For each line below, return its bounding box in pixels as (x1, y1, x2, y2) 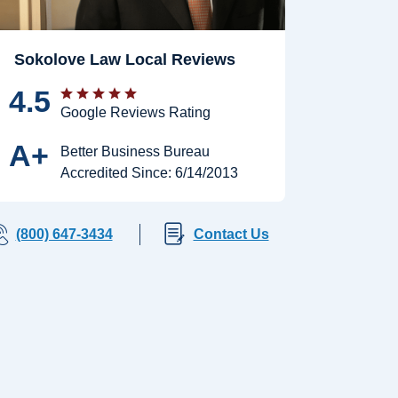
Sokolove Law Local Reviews (13, 50, 235, 68)
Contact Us (193, 226, 269, 242)
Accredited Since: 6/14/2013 (60, 164, 238, 180)
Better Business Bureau (60, 143, 210, 159)
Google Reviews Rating (60, 104, 211, 120)
